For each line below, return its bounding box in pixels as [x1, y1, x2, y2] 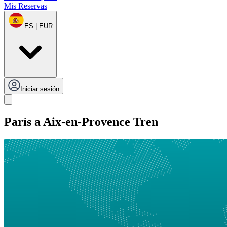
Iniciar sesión [20, 85, 59, 93]
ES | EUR [24, 22, 53, 30]
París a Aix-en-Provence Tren [4, 115, 158, 129]
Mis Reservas [4, 2, 47, 11]
